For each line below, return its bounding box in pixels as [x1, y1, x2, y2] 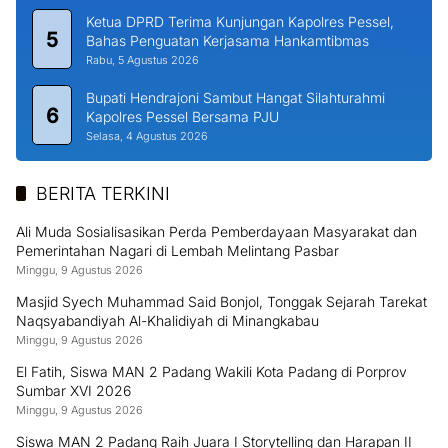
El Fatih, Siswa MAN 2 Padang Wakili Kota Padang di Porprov [16, 363, 407, 381]
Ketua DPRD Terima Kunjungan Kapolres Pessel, [86, 13, 394, 31]
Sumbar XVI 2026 [16, 382, 131, 400]
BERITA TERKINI [36, 183, 170, 205]
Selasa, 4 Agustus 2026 [86, 129, 208, 144]
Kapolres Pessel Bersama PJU [86, 108, 279, 126]
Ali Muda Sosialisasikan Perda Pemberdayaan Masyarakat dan [16, 223, 417, 241]
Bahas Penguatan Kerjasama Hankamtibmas [86, 32, 369, 50]
